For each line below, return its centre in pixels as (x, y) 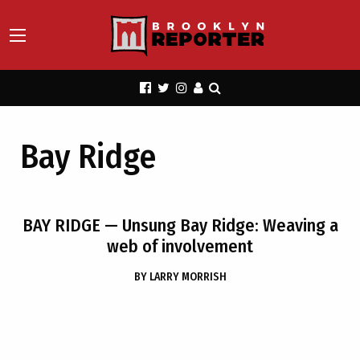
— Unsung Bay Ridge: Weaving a (219, 225)
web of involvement (180, 246)
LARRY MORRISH (188, 277)
